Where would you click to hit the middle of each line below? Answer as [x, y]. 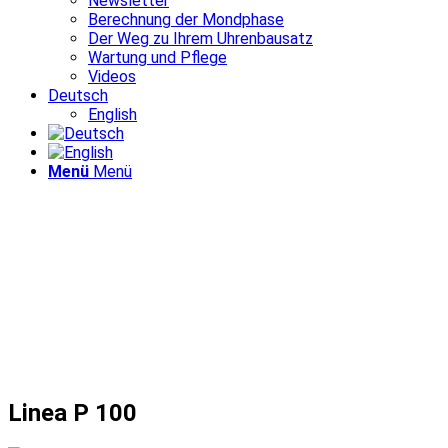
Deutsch [78, 95]
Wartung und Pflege [157, 57]
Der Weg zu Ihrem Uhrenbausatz [200, 38]
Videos [112, 76]
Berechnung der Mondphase [186, 19]
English [112, 114]
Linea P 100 [72, 412]
